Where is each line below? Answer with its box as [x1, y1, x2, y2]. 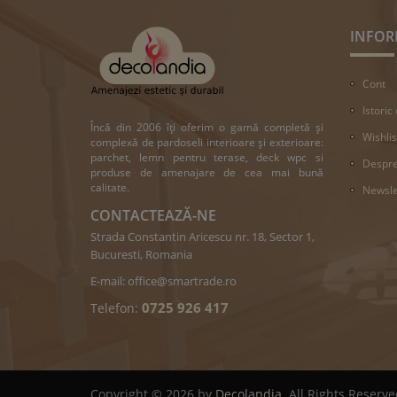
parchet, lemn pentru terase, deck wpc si [90, 149, 323, 165]
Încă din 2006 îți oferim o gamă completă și [90, 119, 323, 135]
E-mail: [90, 272, 128, 289]
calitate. [90, 179, 129, 195]
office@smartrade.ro [128, 272, 237, 289]
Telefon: [90, 299, 142, 316]
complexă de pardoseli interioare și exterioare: [90, 134, 323, 150]
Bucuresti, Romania [90, 245, 192, 262]
